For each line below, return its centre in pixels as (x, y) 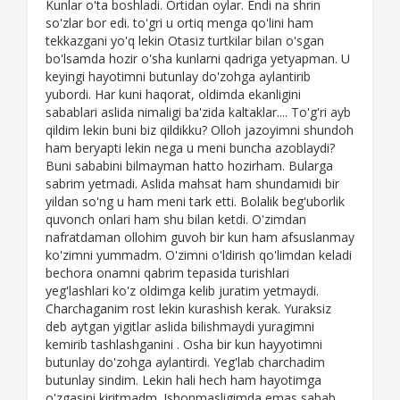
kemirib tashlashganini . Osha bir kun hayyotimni (184, 345)
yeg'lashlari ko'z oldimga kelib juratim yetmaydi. (182, 291)
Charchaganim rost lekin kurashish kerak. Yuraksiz (188, 309)
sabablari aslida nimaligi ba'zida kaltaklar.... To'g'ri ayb (198, 112)
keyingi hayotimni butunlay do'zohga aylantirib (178, 77)
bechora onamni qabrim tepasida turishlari (167, 273)
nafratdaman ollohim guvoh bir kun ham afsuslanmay (200, 237)
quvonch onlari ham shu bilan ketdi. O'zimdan (176, 220)
